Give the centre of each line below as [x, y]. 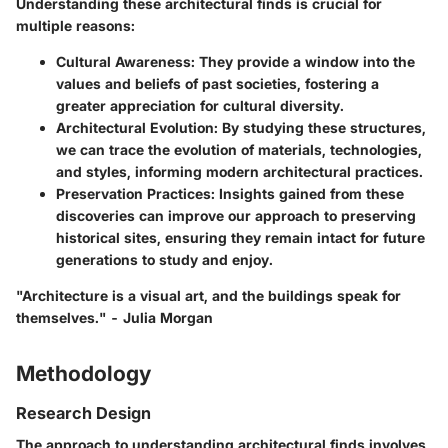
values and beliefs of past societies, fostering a [217, 84]
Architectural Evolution [135, 128]
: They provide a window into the [303, 62]
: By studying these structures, [320, 128]
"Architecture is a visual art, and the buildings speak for [208, 296]
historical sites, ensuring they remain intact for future [240, 238]
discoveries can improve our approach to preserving [236, 216]
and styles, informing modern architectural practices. [239, 172]
